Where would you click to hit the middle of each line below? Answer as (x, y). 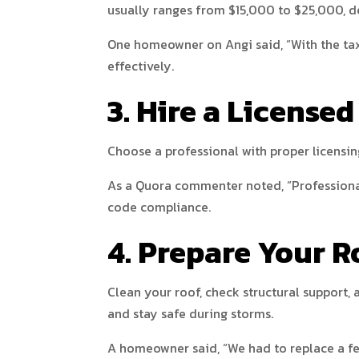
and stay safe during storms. (191, 313)
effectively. (141, 66)
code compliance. (159, 207)
